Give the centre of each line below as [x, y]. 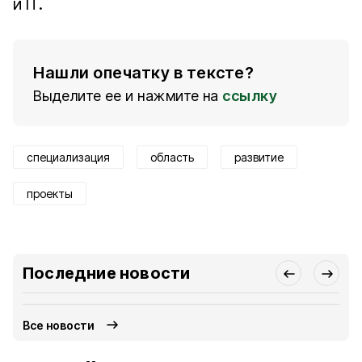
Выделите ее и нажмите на [126, 96]
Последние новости [107, 273]
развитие [259, 157]
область [172, 157]
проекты [50, 194]
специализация [68, 157]
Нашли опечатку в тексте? [143, 73]
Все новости [59, 325]
